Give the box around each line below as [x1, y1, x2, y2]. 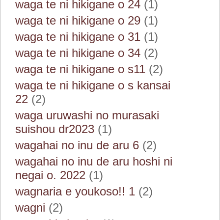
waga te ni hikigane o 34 [15, 46, 140, 59]
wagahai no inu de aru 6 [15, 138, 139, 152]
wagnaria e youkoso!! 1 [15, 185, 135, 198]
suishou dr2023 [15, 122, 94, 136]
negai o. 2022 [15, 168, 85, 182]
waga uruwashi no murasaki [15, 109, 159, 122]
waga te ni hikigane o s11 [15, 62, 145, 76]
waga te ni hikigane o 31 [15, 30, 140, 43]
